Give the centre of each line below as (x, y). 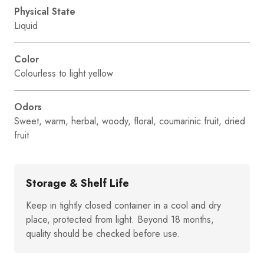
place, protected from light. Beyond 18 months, (120, 219)
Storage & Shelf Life (77, 183)
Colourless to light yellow (64, 73)
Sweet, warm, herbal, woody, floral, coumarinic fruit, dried (130, 121)
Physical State (45, 11)
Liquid (26, 25)
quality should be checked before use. (103, 233)
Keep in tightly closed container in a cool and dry (123, 205)
